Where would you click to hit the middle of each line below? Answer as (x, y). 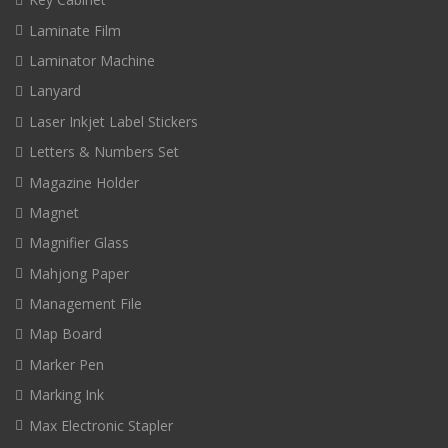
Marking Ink (66, 395)
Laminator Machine (92, 61)
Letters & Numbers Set (104, 152)
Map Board (65, 334)
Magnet (54, 212)
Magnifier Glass (79, 243)
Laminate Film (75, 30)
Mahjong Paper (79, 273)
